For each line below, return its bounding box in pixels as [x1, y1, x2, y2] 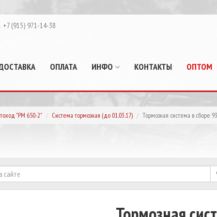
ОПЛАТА [50, 61, 77, 72]
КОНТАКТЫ [134, 61, 172, 72]
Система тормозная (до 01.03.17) [52, 111, 133, 120]
